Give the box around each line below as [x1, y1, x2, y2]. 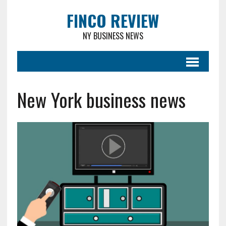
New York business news [17, 85, 186, 114]
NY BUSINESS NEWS [82, 30, 143, 42]
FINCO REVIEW [67, 9, 159, 32]
